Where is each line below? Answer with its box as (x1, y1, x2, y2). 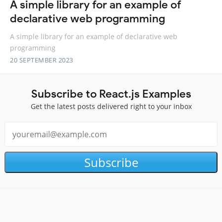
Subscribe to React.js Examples (31, 86, 191, 101)
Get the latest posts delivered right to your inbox (30, 101, 192, 111)
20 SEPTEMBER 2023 (10, 55, 73, 64)
